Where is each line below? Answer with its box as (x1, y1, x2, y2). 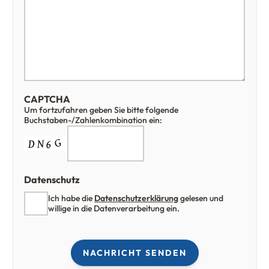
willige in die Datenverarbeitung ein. (48, 203, 180, 214)
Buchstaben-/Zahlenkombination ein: (24, 115, 162, 126)
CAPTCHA (24, 93, 70, 106)
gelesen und (178, 193, 223, 204)
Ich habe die (48, 193, 94, 204)
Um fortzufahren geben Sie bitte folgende (24, 104, 178, 116)
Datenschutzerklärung (94, 193, 178, 204)
